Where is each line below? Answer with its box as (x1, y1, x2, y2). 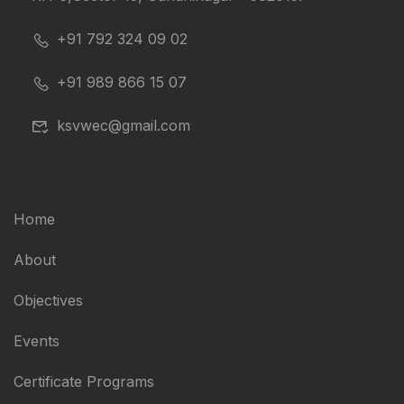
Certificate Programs (14, 372, 154, 390)
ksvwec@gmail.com (57, 115, 190, 134)
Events (14, 331, 60, 350)
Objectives (14, 290, 83, 309)
